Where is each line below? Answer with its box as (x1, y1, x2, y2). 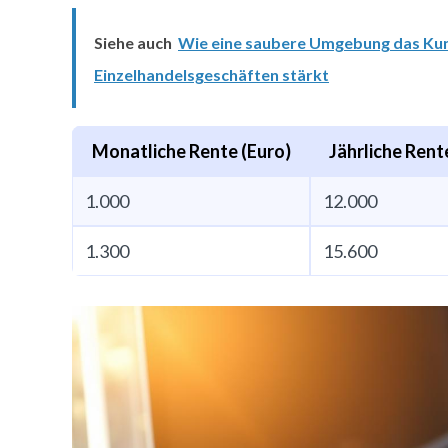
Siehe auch (94, 33, 172, 52)
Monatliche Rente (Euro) (91, 140, 291, 162)
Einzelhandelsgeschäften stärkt (94, 65, 329, 84)
